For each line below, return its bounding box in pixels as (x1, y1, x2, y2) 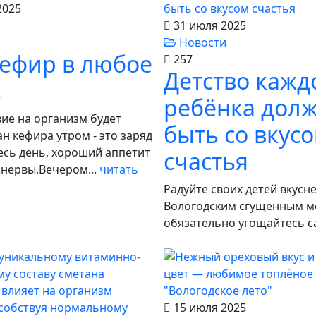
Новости (176, 35, 226, 50)
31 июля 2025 (171, 18, 246, 33)
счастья (164, 146, 248, 176)
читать (99, 162, 138, 177)
